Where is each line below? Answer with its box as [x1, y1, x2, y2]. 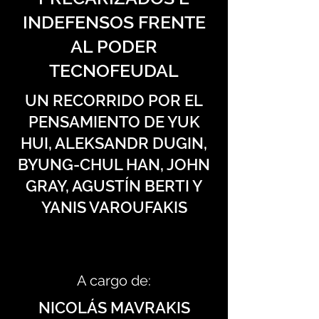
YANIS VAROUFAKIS [41, 198, 187, 216]
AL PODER [70, 36, 157, 57]
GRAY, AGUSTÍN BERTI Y [26, 177, 202, 195]
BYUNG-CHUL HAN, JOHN [18, 155, 210, 174]
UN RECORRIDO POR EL [25, 91, 203, 110]
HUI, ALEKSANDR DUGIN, [21, 134, 207, 152]
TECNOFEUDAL [49, 60, 179, 81]
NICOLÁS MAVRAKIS [38, 298, 190, 317]
